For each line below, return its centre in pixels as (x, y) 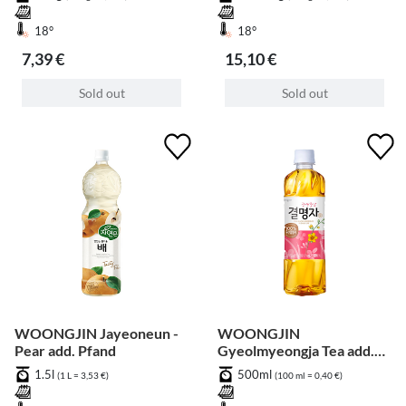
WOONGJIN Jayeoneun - (97, 333)
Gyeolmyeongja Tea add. (296, 351)
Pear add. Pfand (65, 351)
